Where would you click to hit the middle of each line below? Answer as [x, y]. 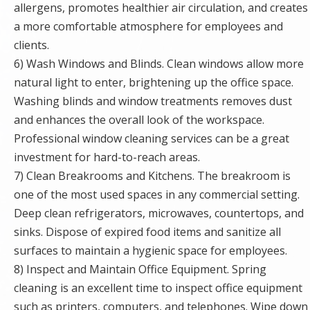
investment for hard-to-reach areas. [107, 157]
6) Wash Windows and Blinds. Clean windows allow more [159, 63]
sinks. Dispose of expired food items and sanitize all [147, 231]
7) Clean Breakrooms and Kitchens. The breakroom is [152, 175]
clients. [31, 45]
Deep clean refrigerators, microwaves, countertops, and [159, 213]
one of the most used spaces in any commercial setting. [157, 194]
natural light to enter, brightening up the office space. [154, 82]
